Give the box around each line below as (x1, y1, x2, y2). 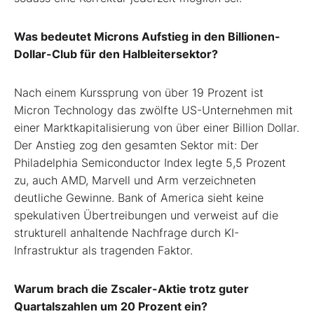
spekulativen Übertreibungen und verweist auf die (14, 207, 278, 222)
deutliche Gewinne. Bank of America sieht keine (14, 190, 264, 205)
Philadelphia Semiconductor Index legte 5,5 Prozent (14, 155, 286, 170)
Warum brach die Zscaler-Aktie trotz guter (14, 281, 249, 296)
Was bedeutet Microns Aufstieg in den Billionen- (14, 29, 280, 43)
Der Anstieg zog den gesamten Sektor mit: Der (14, 137, 259, 152)
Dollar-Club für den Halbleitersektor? (14, 46, 218, 61)
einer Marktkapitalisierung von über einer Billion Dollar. (14, 120, 299, 135)
